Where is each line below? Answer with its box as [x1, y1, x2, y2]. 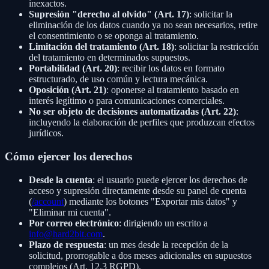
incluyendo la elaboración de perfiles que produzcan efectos [29, 117, 255, 128]
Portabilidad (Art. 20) [29, 63, 117, 74]
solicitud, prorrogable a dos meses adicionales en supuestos [29, 250, 252, 261]
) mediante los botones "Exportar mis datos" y [64, 196, 237, 207]
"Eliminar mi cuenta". [29, 207, 111, 217]
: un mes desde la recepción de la [104, 239, 228, 250]
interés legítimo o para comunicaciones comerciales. [29, 95, 225, 106]
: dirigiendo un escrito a [119, 217, 208, 228]
